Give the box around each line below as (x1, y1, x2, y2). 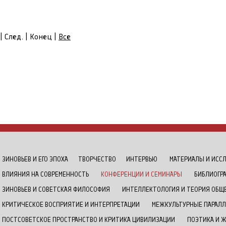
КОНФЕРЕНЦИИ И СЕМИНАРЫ (101, 171, 182, 178)
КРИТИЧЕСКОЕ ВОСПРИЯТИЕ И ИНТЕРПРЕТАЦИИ (2, 201, 140, 208)
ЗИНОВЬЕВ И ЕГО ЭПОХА (2, 155, 68, 163)
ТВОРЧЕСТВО (78, 155, 116, 163)
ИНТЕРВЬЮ (126, 155, 157, 163)
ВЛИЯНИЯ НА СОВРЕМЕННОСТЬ (2, 171, 89, 178)
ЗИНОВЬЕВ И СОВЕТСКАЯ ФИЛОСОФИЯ (2, 186, 110, 193)
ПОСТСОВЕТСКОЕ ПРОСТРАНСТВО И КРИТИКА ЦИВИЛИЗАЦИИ (2, 216, 175, 223)
